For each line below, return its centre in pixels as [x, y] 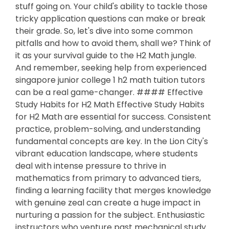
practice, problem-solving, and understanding [108, 129]
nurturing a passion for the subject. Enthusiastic [110, 215]
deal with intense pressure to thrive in [91, 166]
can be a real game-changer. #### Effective [109, 92]
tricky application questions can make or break [110, 19]
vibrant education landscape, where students [107, 154]
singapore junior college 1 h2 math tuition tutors [110, 80]
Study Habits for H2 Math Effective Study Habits [110, 105]
